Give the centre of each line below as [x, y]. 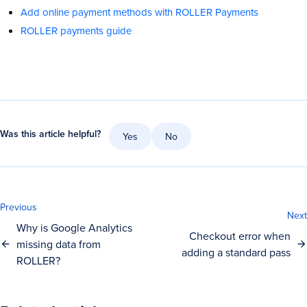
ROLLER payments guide [76, 30]
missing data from [59, 244]
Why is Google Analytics [74, 227]
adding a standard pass [236, 252]
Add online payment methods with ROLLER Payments [139, 12]
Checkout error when [240, 235]
